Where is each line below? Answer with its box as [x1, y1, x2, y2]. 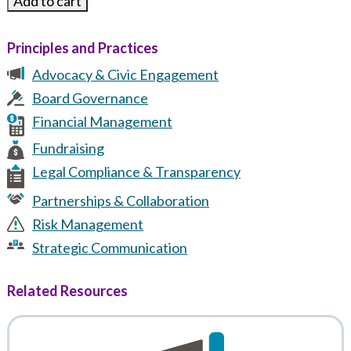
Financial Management [32, 112, 173, 130]
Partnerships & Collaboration [32, 191, 210, 209]
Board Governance [32, 89, 149, 107]
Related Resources [6, 282, 128, 300]
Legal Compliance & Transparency [32, 163, 241, 181]
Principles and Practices [6, 39, 158, 57]
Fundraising [32, 139, 105, 157]
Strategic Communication [32, 238, 188, 256]
